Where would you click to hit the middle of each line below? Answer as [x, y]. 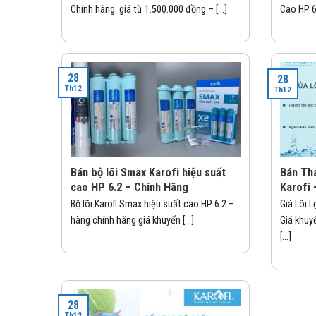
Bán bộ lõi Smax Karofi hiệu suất [148, 173]
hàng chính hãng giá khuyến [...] [132, 221]
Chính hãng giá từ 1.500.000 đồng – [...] [149, 9]
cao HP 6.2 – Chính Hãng [129, 188]
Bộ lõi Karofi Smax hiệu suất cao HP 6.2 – [152, 205]
